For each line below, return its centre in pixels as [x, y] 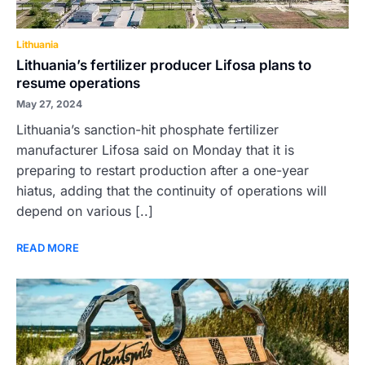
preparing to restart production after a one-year [163, 170]
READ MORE [48, 248]
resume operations [78, 83]
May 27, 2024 [49, 104]
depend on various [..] [85, 211]
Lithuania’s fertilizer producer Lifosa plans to [164, 65]
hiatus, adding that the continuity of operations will [172, 191]
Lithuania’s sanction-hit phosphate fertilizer [147, 130]
